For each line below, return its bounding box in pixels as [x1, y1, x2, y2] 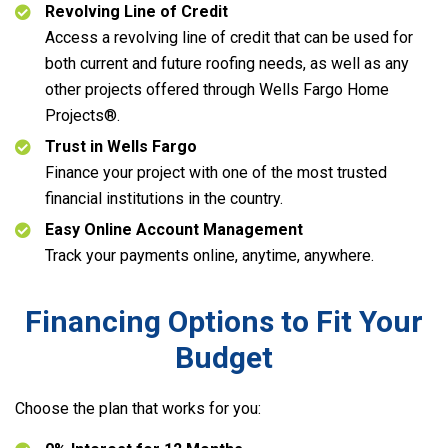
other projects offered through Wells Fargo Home [45, 80, 389, 99]
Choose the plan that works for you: [15, 399, 261, 418]
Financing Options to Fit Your [25, 304, 423, 339]
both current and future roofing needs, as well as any [45, 54, 409, 73]
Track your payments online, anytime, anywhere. [45, 246, 374, 265]
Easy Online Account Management [45, 220, 303, 239]
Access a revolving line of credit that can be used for [45, 28, 413, 47]
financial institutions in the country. [45, 189, 283, 208]
